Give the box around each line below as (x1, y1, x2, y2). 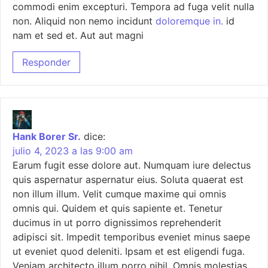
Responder (22, 56, 71, 68)
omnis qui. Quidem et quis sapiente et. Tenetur (13, 202, 223, 214)
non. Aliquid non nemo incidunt (13, 15, 156, 28)
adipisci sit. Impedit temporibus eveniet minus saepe (13, 230, 250, 243)
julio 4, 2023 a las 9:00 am (13, 144, 133, 157)
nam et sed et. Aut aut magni (13, 29, 144, 42)
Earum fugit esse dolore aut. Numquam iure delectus (13, 159, 251, 171)
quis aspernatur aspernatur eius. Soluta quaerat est (13, 173, 243, 185)
